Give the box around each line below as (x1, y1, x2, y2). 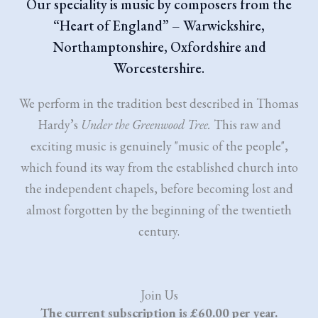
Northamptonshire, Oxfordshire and (52, 38, 266, 56)
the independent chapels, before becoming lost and (25, 180, 293, 197)
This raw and (210, 116, 281, 133)
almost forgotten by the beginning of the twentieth (26, 202, 292, 218)
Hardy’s (37, 116, 81, 133)
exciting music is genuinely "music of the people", (30, 138, 288, 154)
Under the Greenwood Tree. (80, 116, 211, 133)
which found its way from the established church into (20, 159, 298, 175)
